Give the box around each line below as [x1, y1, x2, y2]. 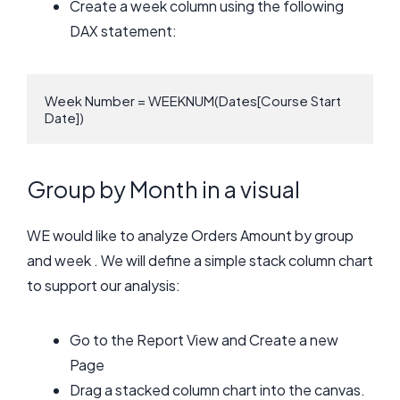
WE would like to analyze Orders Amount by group [27, 225, 354, 245]
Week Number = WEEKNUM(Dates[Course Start [45, 92, 341, 110]
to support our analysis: [27, 275, 180, 295]
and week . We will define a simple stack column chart [27, 250, 373, 270]
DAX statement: [70, 21, 177, 41]
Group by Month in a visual [27, 174, 300, 204]
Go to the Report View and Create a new [70, 330, 338, 350]
